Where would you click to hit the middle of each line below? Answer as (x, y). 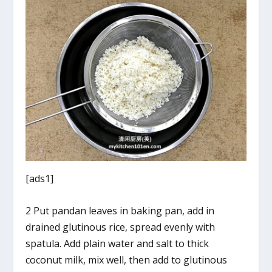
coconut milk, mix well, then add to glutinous (127, 260)
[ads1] (40, 179)
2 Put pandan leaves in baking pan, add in (120, 210)
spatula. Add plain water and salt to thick (117, 243)
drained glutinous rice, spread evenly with (121, 227)
